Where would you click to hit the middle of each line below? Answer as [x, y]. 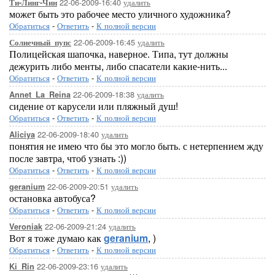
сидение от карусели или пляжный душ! [94, 106]
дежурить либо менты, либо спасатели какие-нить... [118, 66]
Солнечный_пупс [40, 42]
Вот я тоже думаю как [56, 238]
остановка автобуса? [52, 198]
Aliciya [22, 134]
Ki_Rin [22, 266]
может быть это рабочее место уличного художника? [120, 14]
